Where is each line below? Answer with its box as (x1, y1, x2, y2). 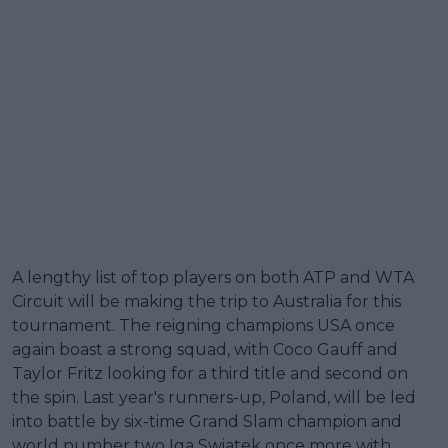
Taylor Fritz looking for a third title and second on (12, 363, 408, 383)
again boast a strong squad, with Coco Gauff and (12, 339, 398, 359)
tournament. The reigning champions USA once (12, 315, 395, 335)
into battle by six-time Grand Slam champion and (12, 411, 402, 431)
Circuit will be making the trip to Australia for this (12, 291, 401, 311)
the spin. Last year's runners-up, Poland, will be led (12, 387, 416, 407)
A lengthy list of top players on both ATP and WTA (12, 267, 414, 287)
